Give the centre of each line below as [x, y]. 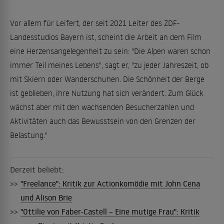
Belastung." [29, 135]
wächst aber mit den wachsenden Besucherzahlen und [102, 107]
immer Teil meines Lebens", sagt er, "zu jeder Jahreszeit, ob [109, 65]
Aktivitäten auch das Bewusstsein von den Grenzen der [103, 121]
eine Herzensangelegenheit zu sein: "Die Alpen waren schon [110, 51]
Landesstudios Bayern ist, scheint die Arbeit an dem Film [106, 37]
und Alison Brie [46, 197]
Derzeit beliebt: [37, 169]
